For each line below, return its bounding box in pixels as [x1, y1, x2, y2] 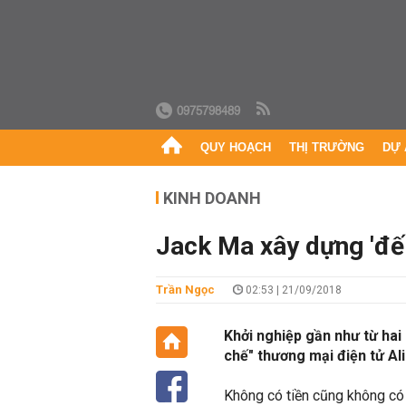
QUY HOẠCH [200, 140, 271, 154]
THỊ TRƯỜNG [289, 140, 364, 154]
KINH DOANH [163, 188, 261, 208]
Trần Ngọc [156, 283, 215, 296]
